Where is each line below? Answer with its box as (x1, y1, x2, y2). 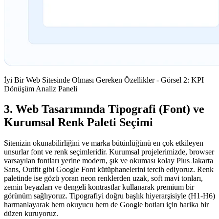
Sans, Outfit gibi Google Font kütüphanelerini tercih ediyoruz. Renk (4, 165, 214, 174)
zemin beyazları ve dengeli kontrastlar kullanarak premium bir (4, 183, 194, 192)
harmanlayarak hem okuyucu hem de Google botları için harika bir (4, 200, 209, 209)
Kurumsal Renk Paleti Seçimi (4, 116, 153, 129)
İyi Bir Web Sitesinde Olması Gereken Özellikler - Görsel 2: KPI (4, 75, 204, 84)
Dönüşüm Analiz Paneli (4, 84, 77, 93)
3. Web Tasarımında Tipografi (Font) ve (4, 103, 204, 116)
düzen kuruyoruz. (4, 209, 58, 218)
